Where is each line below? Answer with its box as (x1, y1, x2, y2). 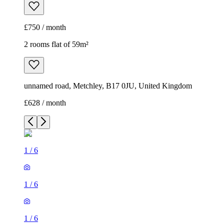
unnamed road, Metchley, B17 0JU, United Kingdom (24, 81, 192, 90)
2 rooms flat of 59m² (24, 40, 88, 49)
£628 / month (24, 98, 66, 107)
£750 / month (24, 23, 66, 32)
